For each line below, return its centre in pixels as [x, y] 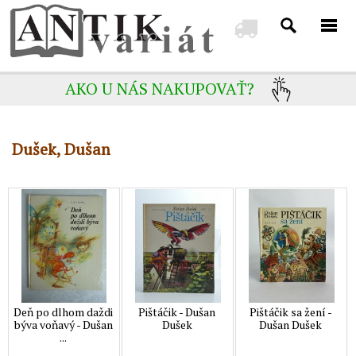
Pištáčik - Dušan [177, 311]
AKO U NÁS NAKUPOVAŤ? [160, 89]
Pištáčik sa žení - [290, 311]
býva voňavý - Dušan [63, 324]
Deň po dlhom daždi [64, 311]
